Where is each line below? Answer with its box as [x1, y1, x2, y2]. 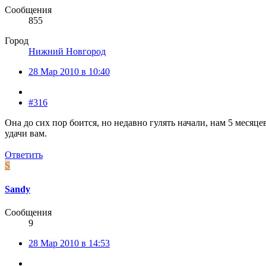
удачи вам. [5, 128, 47, 139]
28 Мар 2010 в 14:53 [28, 238, 110, 248]
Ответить [5, 150, 43, 160]
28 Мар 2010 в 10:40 [28, 66, 110, 77]
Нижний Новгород [28, 46, 106, 57]
